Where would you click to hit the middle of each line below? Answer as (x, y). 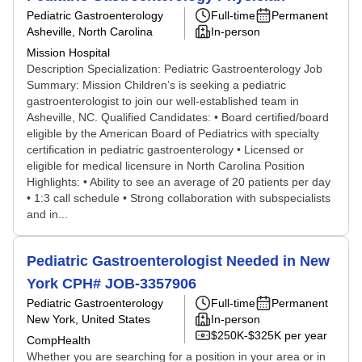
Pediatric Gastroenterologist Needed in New (178, 261)
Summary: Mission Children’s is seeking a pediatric (156, 85)
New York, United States (88, 319)
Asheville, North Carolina (90, 32)
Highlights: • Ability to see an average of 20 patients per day (179, 182)
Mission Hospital (68, 53)
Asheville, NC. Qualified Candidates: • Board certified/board (178, 117)
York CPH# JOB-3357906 (112, 284)
